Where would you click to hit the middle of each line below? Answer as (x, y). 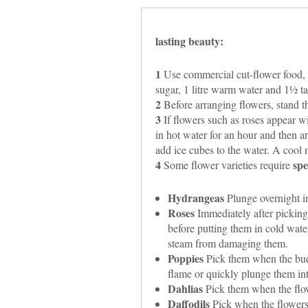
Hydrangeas (196, 197)
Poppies (185, 258)
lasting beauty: (189, 41)
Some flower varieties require (227, 164)
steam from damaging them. (228, 243)
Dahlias (185, 288)
